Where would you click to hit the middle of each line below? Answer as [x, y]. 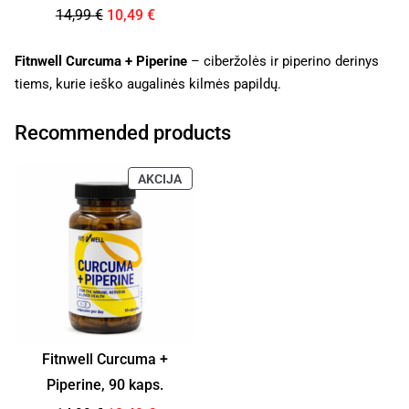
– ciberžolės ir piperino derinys [283, 62]
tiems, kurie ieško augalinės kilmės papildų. [148, 84]
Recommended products [123, 133]
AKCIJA [160, 178]
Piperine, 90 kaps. [105, 384]
